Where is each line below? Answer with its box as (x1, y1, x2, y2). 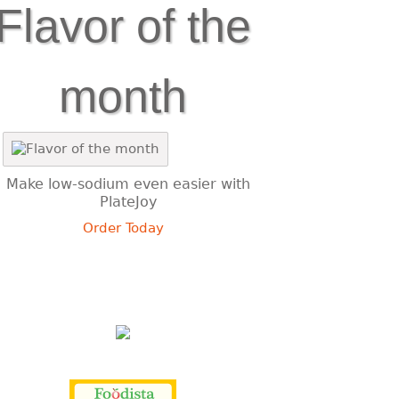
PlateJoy (100, 193, 157, 210)
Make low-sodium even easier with (6, 175, 250, 192)
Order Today (82, 220, 164, 236)
